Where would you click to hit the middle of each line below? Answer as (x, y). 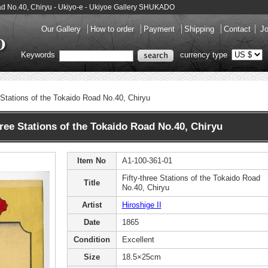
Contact (237, 29)
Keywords (39, 55)
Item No (92, 161)
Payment (160, 29)
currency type (204, 55)
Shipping (200, 29)
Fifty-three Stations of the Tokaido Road (191, 178)
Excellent (138, 240)
